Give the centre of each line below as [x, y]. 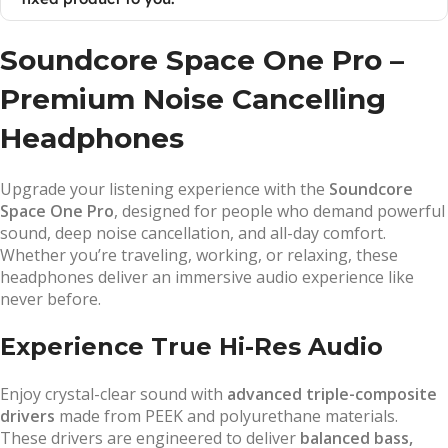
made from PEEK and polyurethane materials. [226, 415]
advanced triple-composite [332, 393]
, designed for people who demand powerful [279, 210]
